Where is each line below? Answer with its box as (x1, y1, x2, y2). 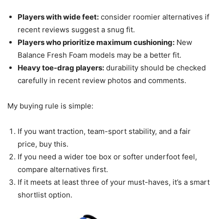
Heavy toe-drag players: (18, 63, 104, 72)
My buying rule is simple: (7, 101, 93, 110)
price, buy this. (18, 139, 68, 149)
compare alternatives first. (18, 164, 108, 174)
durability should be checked (104, 63, 206, 72)
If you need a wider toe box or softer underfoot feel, (18, 152, 197, 161)
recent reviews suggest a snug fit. (18, 24, 135, 34)
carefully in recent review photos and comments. (18, 75, 186, 85)
